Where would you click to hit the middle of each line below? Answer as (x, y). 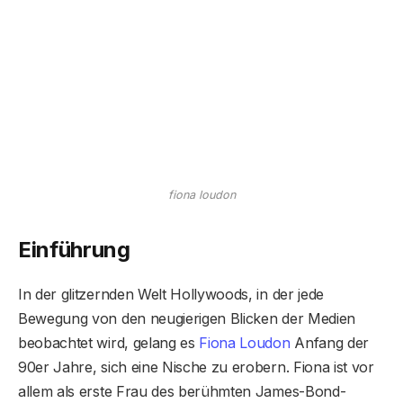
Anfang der (330, 342)
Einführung (74, 249)
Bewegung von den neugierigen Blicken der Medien (187, 318)
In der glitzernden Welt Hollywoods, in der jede (171, 294)
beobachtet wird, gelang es (109, 342)
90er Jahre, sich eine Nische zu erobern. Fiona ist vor (196, 367)
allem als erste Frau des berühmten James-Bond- (182, 391)
